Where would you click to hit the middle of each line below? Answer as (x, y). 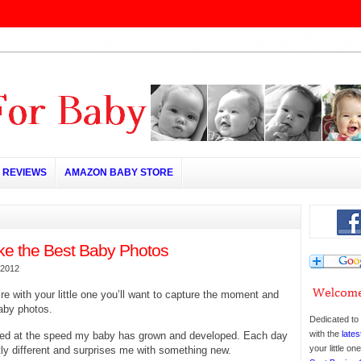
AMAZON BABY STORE (119, 172)
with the (326, 334)
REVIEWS (25, 172)
